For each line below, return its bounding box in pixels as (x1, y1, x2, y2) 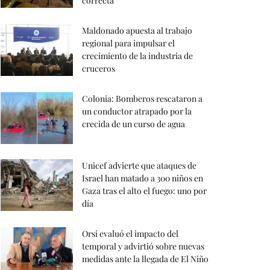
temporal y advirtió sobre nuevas (82, 240, 204, 253)
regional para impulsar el (82, 37, 175, 49)
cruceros (82, 63, 115, 75)
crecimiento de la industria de (82, 50, 193, 62)
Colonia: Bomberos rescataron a (82, 93, 202, 105)
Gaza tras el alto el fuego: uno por (82, 185, 207, 197)
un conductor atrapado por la (82, 105, 192, 118)
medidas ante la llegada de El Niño (82, 253, 209, 265)
